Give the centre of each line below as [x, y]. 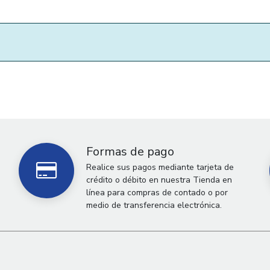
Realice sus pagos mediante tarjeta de [160, 168]
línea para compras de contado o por [157, 193]
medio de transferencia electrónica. [154, 206]
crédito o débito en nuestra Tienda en [159, 180]
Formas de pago [130, 152]
